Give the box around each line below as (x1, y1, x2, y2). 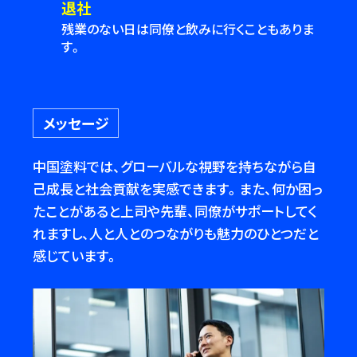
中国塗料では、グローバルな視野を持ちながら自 (33, 156, 317, 177)
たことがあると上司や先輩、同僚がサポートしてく (33, 201, 318, 222)
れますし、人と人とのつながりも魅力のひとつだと (33, 223, 320, 244)
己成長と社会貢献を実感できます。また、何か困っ (33, 178, 324, 199)
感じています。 (33, 245, 120, 266)
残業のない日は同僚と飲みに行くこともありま (61, 18, 315, 38)
